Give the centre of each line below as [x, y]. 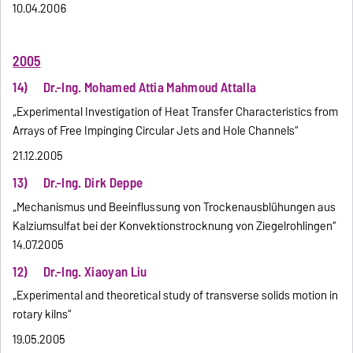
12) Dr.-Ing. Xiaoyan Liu [80, 271]
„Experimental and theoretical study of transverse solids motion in [176, 296]
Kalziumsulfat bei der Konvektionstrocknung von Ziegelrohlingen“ [175, 226]
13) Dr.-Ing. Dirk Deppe [78, 182]
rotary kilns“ [43, 315]
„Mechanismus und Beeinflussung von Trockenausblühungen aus [175, 207]
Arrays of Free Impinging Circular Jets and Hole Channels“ [156, 130]
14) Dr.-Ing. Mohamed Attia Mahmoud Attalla [135, 88]
